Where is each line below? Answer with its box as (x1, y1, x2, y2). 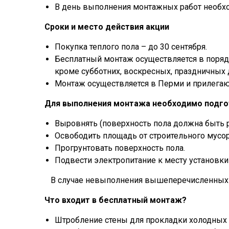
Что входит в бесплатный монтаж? (44, 195, 187, 205)
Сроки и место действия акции (44, 22, 169, 32)
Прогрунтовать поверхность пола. (55, 143, 185, 153)
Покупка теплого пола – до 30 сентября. (55, 42, 207, 52)
